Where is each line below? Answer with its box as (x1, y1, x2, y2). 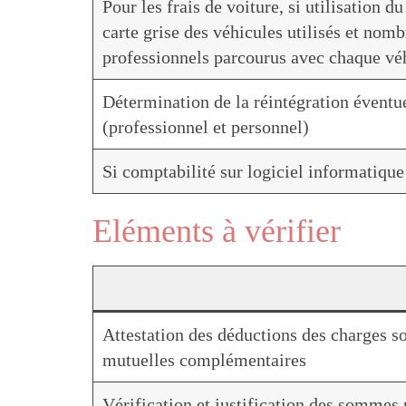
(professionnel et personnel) (102, 117, 309, 138)
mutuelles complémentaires (102, 350, 306, 371)
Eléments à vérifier (92, 213, 341, 250)
